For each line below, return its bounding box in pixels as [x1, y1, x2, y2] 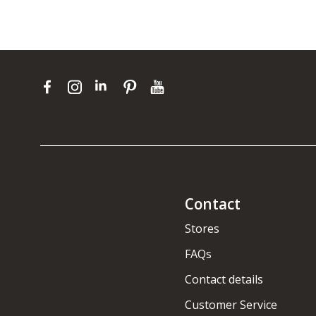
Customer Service [185, 297, 277, 313]
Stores [185, 221, 219, 237]
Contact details [185, 272, 263, 288]
